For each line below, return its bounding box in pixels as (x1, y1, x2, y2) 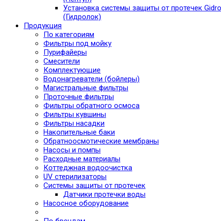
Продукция (24, 21, 62, 30)
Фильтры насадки (43, 119, 105, 128)
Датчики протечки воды (63, 190, 146, 199)
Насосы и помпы (43, 146, 101, 154)
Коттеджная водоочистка (43, 163, 132, 172)
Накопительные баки (43, 128, 115, 137)
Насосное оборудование (43, 199, 129, 208)
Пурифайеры (43, 48, 87, 57)
